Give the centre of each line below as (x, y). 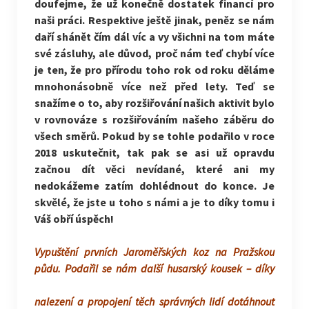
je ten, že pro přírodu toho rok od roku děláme (154, 70)
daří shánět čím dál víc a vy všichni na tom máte (154, 37)
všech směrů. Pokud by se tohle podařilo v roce (154, 136)
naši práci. (60, 20)
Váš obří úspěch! (75, 219)
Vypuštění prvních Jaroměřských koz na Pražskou (154, 252)
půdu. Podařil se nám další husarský (122, 268)
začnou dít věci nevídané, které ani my (154, 169)
